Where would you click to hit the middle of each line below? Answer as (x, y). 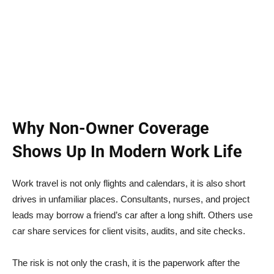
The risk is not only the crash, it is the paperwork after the (126, 262)
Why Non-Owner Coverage (111, 128)
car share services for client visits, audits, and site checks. (129, 231)
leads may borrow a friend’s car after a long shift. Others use (132, 215)
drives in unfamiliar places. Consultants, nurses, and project (131, 199)
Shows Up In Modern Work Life (127, 151)
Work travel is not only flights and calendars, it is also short (129, 183)
